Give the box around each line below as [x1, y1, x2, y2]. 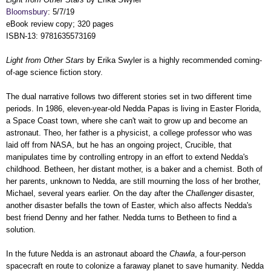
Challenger [186, 188, 223, 198]
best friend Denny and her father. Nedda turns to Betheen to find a [6, 212, 237, 222]
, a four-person [195, 249, 246, 258]
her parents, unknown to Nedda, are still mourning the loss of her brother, [6, 176, 261, 186]
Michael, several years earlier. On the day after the [6, 188, 186, 198]
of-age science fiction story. [6, 67, 103, 77]
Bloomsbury [6, 7, 48, 16]
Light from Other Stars [6, 55, 84, 65]
